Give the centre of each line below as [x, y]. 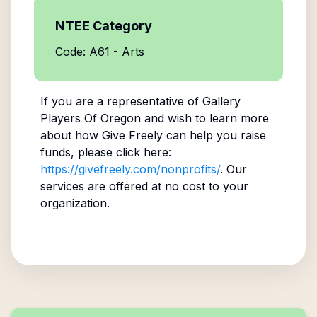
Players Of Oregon [90, 118]
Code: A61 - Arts [100, 52]
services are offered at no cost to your [144, 186]
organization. [75, 203]
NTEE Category [104, 26]
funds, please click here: [105, 152]
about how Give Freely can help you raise [153, 135]
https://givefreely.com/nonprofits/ [130, 169]
